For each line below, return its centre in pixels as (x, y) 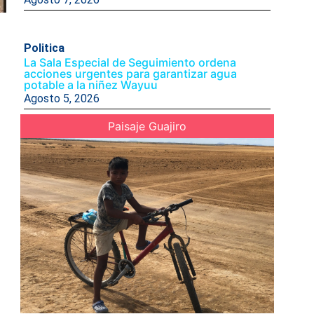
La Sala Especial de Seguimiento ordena (130, 62)
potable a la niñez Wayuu (92, 84)
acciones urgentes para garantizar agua (130, 73)
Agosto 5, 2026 (61, 98)
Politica (44, 48)
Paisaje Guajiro (147, 126)
